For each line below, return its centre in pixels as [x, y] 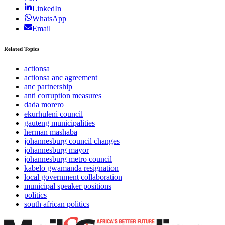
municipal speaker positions [68, 186]
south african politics [57, 204]
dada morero [44, 105]
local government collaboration [73, 177]
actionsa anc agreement [61, 78]
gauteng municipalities [60, 123]
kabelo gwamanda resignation [71, 168]
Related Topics [22, 49]
